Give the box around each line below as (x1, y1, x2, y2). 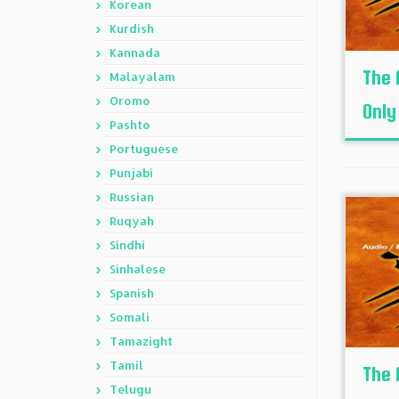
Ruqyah (110, 214, 154, 228)
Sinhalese (110, 262, 166, 276)
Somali (110, 310, 150, 324)
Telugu (110, 382, 151, 396)
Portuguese (110, 142, 178, 156)
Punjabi (110, 166, 153, 180)
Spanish (110, 286, 154, 300)
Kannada (110, 45, 160, 60)
